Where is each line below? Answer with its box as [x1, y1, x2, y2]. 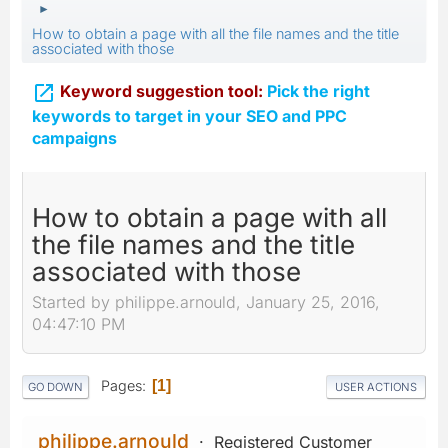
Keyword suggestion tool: [60, 81, 263, 101]
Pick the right [263, 81, 370, 101]
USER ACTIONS [335, 379, 417, 394]
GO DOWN [28, 379, 83, 394]
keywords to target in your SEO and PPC [32, 105, 347, 126]
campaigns [32, 127, 117, 148]
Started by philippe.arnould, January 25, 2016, [32, 292, 380, 313]
